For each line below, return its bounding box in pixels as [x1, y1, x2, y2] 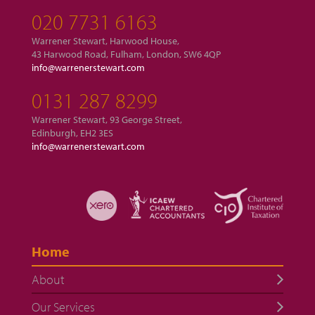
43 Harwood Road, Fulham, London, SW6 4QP [31, 48, 221, 61]
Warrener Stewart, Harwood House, [31, 34, 179, 48]
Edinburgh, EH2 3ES [31, 127, 113, 140]
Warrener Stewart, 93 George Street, [31, 113, 182, 127]
